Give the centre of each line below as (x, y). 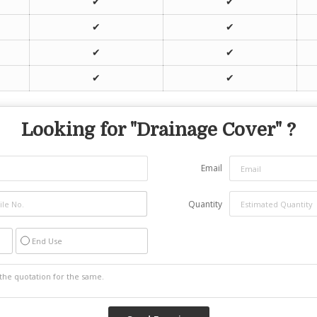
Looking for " (79, 130)
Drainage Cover (206, 130)
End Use (47, 241)
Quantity (205, 204)
